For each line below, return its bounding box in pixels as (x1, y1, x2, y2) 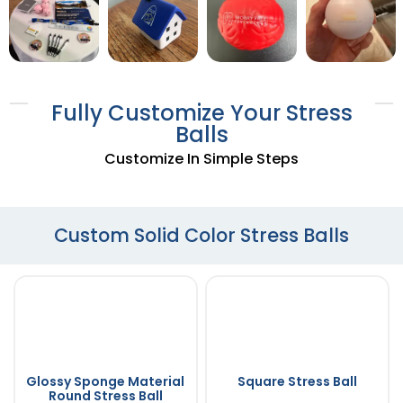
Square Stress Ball (237, 372, 357, 390)
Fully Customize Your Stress (50, 97, 353, 128)
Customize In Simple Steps (104, 148, 299, 169)
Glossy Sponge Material (26, 372, 185, 390)
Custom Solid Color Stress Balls (54, 221, 349, 248)
